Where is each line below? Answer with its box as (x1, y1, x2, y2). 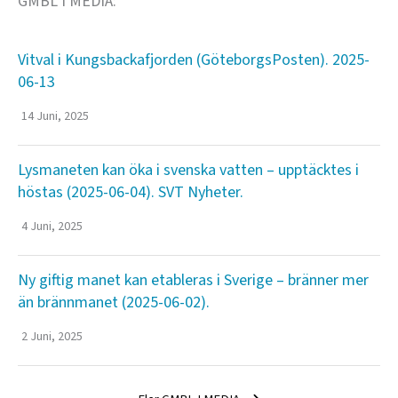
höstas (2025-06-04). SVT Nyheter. (18, 181, 243, 204)
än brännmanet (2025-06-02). (18, 291, 210, 314)
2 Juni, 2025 (21, 328, 83, 346)
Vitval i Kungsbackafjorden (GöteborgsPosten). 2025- (18, 49, 370, 72)
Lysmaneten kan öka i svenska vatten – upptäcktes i (18, 159, 359, 182)
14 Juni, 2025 (21, 107, 89, 126)
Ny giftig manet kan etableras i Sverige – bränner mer (18, 269, 369, 292)
